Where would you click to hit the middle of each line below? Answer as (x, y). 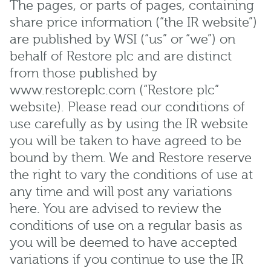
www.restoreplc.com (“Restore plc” (114, 90)
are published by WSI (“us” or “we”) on (122, 39)
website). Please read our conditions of (127, 107)
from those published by (83, 73)
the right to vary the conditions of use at (131, 175)
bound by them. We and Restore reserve (131, 158)
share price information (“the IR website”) (133, 22)
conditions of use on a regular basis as (126, 226)
